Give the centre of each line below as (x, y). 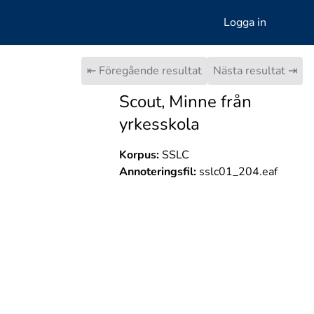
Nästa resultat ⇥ (255, 71)
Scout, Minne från (185, 102)
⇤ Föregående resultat (144, 71)
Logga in (245, 22)
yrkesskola (159, 124)
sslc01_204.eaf (237, 172)
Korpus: (139, 155)
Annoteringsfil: (157, 172)
